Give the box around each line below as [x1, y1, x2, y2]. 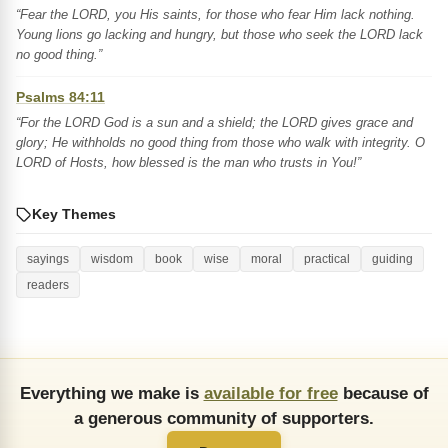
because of [337, 383, 429, 403]
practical [304, 252, 350, 266]
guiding [372, 252, 413, 266]
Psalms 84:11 [16, 89, 105, 105]
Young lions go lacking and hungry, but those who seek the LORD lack [16, 27, 423, 42]
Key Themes [32, 206, 116, 222]
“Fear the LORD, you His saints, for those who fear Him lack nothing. [16, 7, 415, 22]
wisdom [91, 252, 133, 266]
